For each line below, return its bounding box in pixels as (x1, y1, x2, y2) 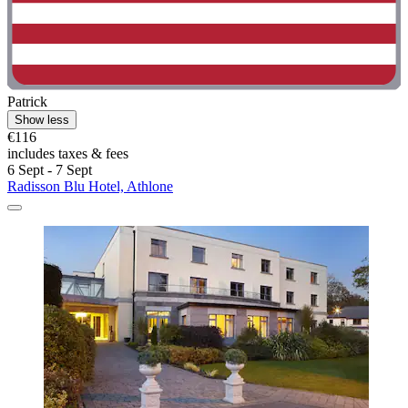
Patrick (7, 93, 47, 109)
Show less (15, 112, 69, 127)
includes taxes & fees (7, 145, 128, 161)
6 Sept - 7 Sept (7, 161, 92, 178)
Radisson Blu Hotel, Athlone (7, 178, 173, 194)
